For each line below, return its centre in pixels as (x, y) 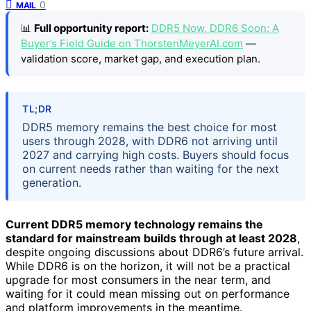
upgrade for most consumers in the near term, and (138, 280)
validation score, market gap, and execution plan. (141, 58)
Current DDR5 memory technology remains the (134, 225)
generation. (52, 183)
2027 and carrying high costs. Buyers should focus (155, 155)
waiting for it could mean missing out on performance (148, 294)
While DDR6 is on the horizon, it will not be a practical (148, 266)
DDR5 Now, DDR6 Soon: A (215, 28)
